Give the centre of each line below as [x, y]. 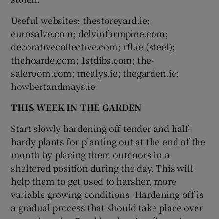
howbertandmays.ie [53, 86]
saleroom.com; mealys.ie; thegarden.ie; [95, 73]
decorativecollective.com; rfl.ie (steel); [93, 46]
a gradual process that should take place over [107, 207]
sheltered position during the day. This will [102, 167]
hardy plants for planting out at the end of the [108, 141]
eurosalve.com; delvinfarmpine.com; [89, 33]
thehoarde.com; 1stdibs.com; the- [83, 59]
